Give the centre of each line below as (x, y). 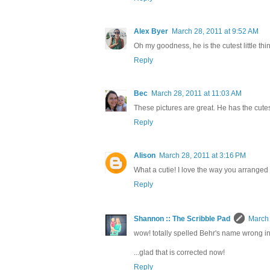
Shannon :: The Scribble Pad (182, 218)
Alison (145, 155)
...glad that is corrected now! (179, 252)
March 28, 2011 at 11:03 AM (196, 93)
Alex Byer (151, 31)
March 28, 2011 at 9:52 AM (215, 31)
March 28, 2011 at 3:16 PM (202, 155)
